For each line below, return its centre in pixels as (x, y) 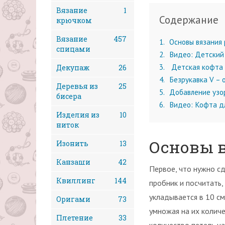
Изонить (72, 143)
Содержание (189, 20)
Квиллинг (76, 181)
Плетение (75, 218)
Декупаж (73, 68)
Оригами (73, 199)
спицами (73, 49)
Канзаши (73, 162)
